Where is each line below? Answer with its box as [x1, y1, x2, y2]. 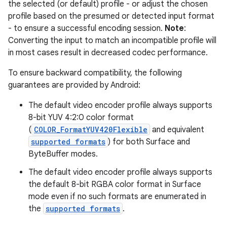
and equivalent [150, 125, 204, 135]
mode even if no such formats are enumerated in [28, 192, 206, 202]
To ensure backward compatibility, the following [8, 68, 182, 78]
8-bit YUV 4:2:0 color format [28, 112, 134, 123]
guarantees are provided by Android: [8, 80, 140, 90]
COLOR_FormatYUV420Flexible [34, 125, 147, 134]
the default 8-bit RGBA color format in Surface [28, 179, 201, 190]
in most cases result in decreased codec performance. [8, 48, 208, 58]
